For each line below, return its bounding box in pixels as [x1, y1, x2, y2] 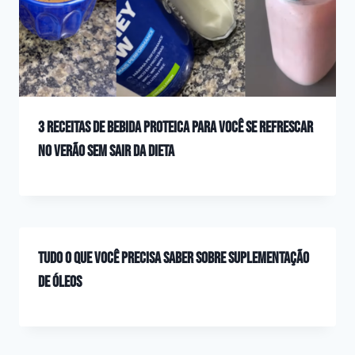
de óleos [38, 273, 82, 292]
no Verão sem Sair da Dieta [38, 142, 174, 162]
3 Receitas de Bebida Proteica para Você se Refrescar [38, 118, 313, 138]
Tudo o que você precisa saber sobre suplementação [38, 249, 309, 269]
